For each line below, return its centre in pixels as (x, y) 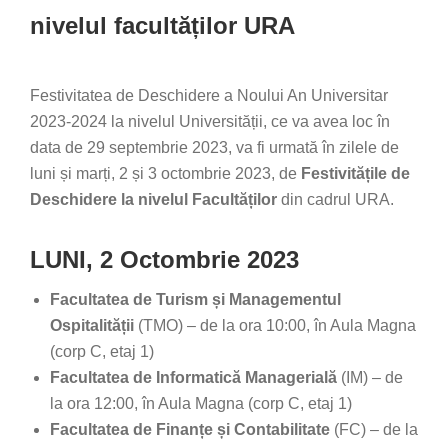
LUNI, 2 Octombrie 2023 (164, 259)
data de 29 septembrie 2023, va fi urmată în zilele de (214, 147)
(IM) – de (372, 377)
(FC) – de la (374, 429)
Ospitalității (92, 325)
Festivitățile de (355, 173)
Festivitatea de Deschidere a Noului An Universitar (209, 95)
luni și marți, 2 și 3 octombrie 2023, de (165, 173)
